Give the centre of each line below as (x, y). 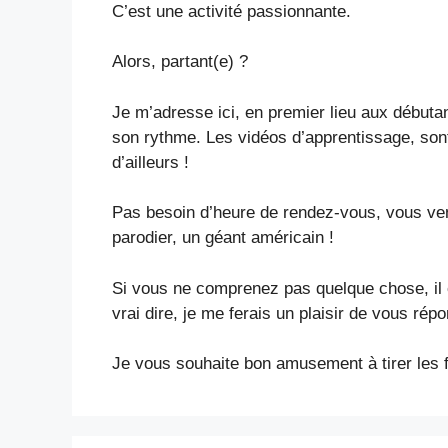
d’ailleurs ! (150, 162)
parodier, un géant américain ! (223, 237)
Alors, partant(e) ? (180, 61)
